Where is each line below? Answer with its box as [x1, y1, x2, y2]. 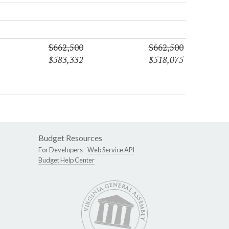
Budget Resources [38, 132, 102, 143]
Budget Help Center [38, 155, 95, 164]
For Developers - [38, 145, 87, 154]
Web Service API [87, 145, 134, 154]
